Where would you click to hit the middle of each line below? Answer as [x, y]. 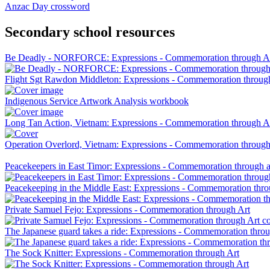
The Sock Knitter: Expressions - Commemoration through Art [122, 253]
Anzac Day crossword [47, 7]
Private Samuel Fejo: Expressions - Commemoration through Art [127, 210]
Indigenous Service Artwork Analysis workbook [97, 101]
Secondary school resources [90, 32]
